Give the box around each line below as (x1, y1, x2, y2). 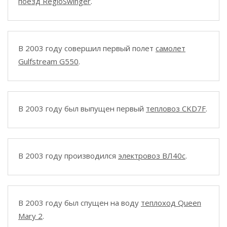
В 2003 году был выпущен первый (18, 103, 146, 113)
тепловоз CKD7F (146, 103, 206, 113)
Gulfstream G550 (18, 56, 79, 66)
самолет (156, 43, 185, 53)
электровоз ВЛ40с (118, 150, 185, 161)
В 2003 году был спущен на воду (18, 198, 141, 208)
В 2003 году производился (18, 150, 118, 161)
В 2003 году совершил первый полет (18, 43, 156, 53)
